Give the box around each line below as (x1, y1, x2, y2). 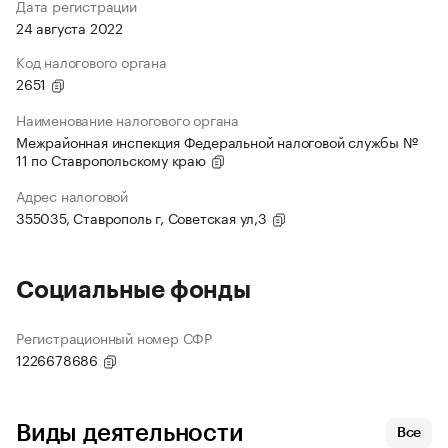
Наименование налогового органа (16, 108, 239, 131)
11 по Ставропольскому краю (16, 148, 210, 171)
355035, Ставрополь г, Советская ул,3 (16, 206, 271, 229)
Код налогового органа (16, 50, 167, 73)
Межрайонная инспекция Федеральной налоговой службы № (16, 130, 418, 153)
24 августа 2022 (16, 16, 123, 39)
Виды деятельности (16, 421, 244, 446)
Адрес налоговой (16, 184, 128, 207)
